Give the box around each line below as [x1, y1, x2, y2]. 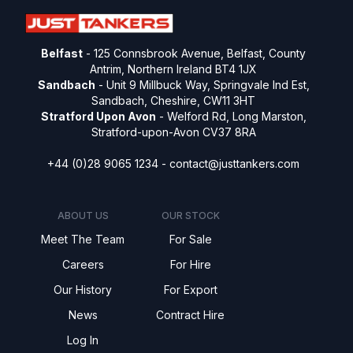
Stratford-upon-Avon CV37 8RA [91, 125, 256, 139]
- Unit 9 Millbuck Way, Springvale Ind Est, [95, 78, 310, 92]
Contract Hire [156, 308, 225, 322]
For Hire [169, 258, 211, 272]
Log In [67, 333, 98, 347]
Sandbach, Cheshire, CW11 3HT [91, 94, 255, 108]
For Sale [169, 232, 212, 247]
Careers [61, 258, 104, 272]
